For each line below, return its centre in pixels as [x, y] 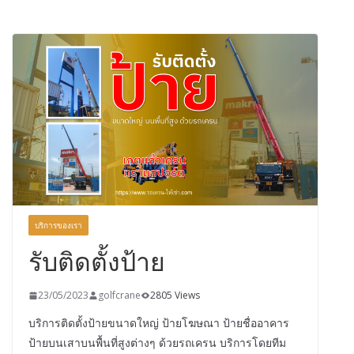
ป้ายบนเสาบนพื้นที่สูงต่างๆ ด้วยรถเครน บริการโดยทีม [157, 343]
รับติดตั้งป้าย [97, 262]
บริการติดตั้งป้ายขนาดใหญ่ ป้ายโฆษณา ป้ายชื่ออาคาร [159, 323]
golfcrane [119, 296]
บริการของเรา [58, 226]
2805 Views [175, 296]
